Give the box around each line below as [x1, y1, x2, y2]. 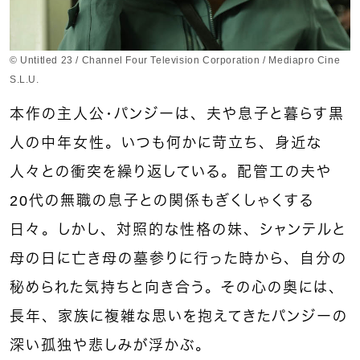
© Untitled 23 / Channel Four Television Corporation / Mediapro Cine [10, 54, 341, 66]
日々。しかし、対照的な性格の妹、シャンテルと [10, 221, 346, 238]
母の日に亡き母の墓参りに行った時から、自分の [10, 250, 347, 267]
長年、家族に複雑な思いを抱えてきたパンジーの [10, 308, 348, 325]
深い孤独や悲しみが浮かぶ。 [10, 337, 211, 354]
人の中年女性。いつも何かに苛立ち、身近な [10, 134, 322, 151]
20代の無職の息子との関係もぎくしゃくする [10, 192, 314, 209]
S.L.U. [10, 73, 39, 85]
